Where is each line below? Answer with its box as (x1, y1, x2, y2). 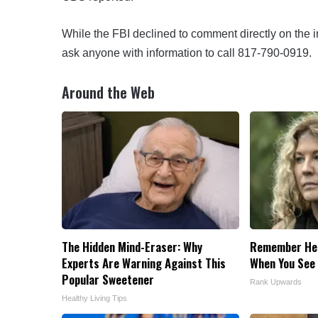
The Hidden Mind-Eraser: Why (62, 238, 202, 256)
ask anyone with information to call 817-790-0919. (62, 47, 312, 60)
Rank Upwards (250, 278, 302, 287)
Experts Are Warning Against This (62, 254, 226, 273)
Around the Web (62, 82, 155, 104)
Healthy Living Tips (62, 294, 127, 303)
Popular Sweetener (62, 270, 154, 289)
